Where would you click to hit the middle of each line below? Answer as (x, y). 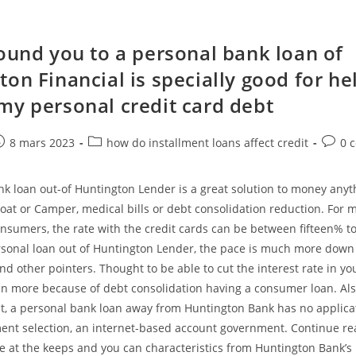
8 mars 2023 (43, 143)
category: (112, 159)
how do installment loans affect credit (208, 143)
